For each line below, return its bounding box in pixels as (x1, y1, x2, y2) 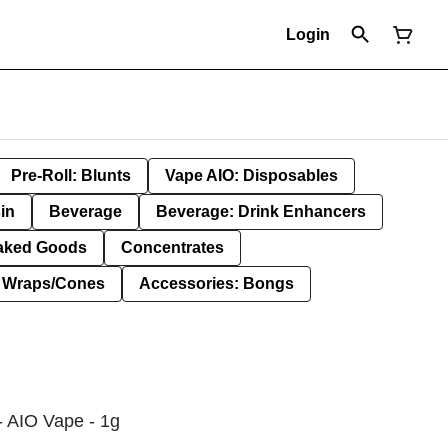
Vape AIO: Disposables (165, 167, 338, 184)
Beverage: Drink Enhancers (156, 203, 366, 220)
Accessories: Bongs (139, 275, 294, 292)
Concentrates (121, 239, 224, 256)
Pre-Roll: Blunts (11, 167, 131, 184)
